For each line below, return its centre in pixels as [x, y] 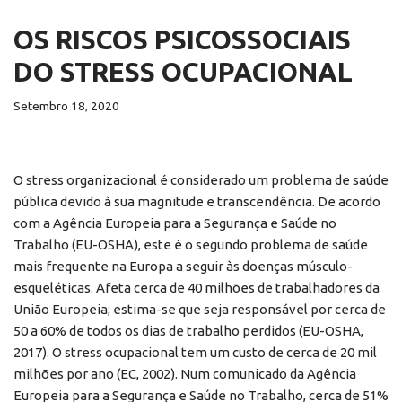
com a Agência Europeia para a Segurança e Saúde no [175, 223]
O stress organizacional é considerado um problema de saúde [201, 179]
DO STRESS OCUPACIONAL [183, 71]
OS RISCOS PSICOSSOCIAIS [182, 39]
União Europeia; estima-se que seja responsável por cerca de [200, 309]
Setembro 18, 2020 [66, 105]
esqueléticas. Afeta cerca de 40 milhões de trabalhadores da [197, 287]
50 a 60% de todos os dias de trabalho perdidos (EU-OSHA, [188, 330]
